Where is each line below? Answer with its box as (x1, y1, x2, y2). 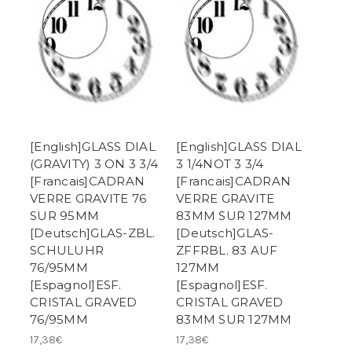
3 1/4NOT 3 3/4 (176, 156, 264, 172)
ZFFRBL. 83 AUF (176, 243, 278, 258)
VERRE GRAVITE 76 (30, 191, 146, 207)
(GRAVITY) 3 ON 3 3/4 (30, 156, 158, 172)
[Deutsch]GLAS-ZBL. (30, 225, 156, 241)
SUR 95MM (30, 208, 99, 224)
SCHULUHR (30, 243, 104, 258)
